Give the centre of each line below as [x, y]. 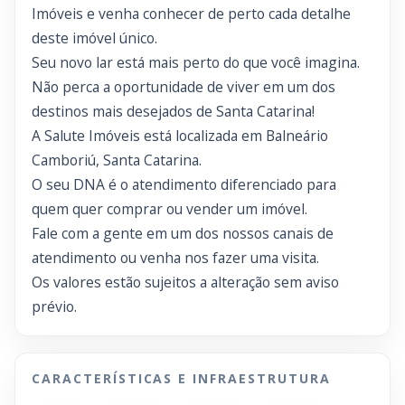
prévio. [54, 306]
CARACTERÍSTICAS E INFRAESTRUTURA [181, 378]
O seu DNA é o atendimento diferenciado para [184, 184]
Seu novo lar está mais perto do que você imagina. [196, 62]
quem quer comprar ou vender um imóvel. [170, 209]
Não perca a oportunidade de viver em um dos [184, 87]
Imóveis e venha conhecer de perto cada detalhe [191, 14]
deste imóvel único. [94, 38]
